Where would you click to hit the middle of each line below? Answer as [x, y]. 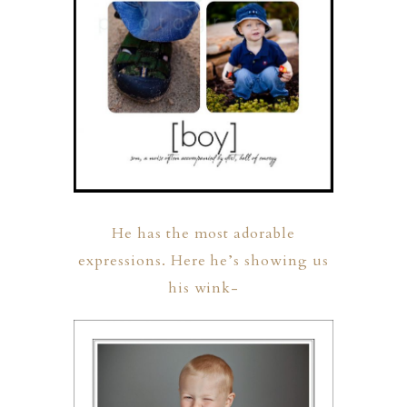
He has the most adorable [203, 234]
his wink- [203, 288]
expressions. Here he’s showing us [203, 261]
